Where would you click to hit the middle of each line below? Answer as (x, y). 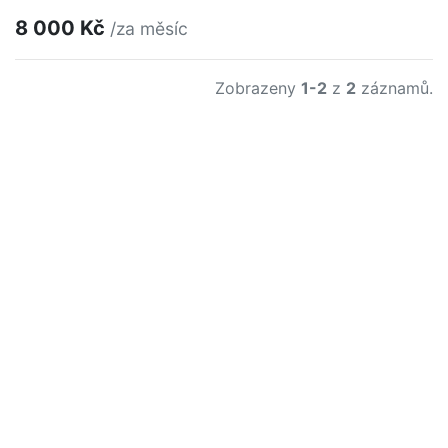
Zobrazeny (258, 88)
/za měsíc (149, 29)
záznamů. (394, 88)
